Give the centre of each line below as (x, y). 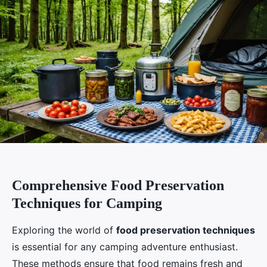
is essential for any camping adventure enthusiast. (125, 246)
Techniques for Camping (87, 203)
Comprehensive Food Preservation (118, 185)
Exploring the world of (64, 230)
